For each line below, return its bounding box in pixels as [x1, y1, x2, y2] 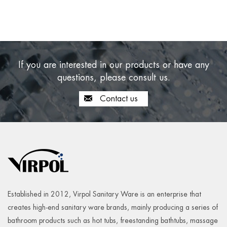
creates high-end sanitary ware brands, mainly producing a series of [8, 203, 218, 212]
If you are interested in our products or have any [18, 58, 209, 70]
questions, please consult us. [57, 71, 170, 83]
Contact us [97, 93, 138, 104]
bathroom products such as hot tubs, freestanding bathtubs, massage [8, 216, 218, 225]
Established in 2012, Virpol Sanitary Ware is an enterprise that [8, 190, 201, 199]
